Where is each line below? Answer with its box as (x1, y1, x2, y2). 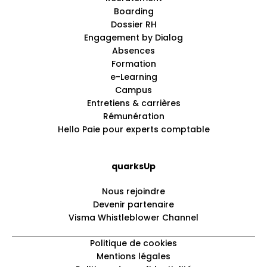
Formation (111, 57, 156, 70)
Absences (112, 44, 155, 57)
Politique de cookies (90, 237, 177, 249)
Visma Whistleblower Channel (69, 211, 198, 223)
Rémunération (103, 110, 164, 122)
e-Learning (110, 70, 157, 83)
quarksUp (111, 160, 156, 172)
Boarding (113, 5, 154, 17)
